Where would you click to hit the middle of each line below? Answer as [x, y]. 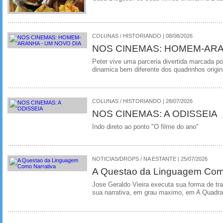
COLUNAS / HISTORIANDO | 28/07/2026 [142, 101]
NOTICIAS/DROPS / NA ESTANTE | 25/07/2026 [150, 159]
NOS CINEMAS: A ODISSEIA [155, 114]
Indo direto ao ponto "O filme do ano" [145, 127]
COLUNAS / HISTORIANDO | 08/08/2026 [142, 36]
